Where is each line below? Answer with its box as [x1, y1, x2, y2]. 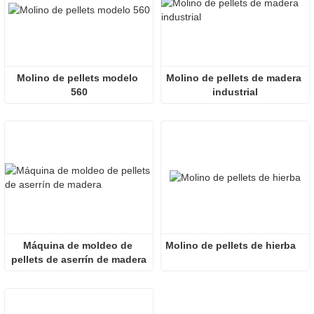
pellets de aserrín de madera [11, 254, 146, 266]
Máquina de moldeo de [22, 240, 132, 252]
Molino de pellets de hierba [165, 240, 296, 252]
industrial [212, 86, 258, 98]
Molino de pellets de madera [166, 72, 301, 84]
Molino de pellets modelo [17, 72, 138, 84]
